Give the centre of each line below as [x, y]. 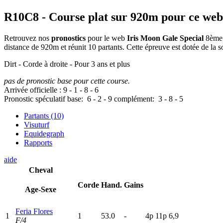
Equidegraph [44, 134]
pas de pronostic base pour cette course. [67, 81]
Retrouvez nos [28, 38]
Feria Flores [34, 212]
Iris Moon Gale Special [165, 38]
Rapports [38, 143]
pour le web [106, 38]
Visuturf [37, 125]
